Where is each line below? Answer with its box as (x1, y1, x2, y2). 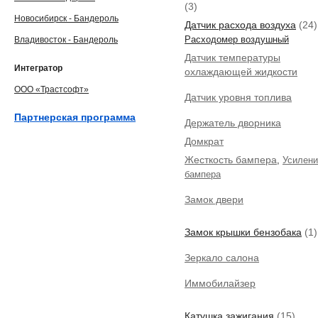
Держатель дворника (185, 117, 281, 128)
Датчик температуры (185, 52, 280, 63)
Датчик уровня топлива (185, 92, 292, 103)
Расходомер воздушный (185, 35, 289, 45)
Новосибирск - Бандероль (14, 13, 119, 23)
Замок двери (185, 194, 243, 205)
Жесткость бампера (185, 154, 277, 165)
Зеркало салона (185, 252, 259, 263)
